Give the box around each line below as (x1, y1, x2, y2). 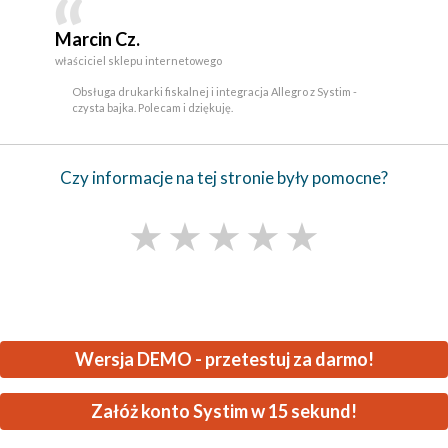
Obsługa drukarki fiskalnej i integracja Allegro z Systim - (71, 85, 357, 98)
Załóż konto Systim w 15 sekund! (91, 400, 357, 422)
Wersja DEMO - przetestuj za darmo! (74, 348, 374, 370)
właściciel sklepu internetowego (55, 54, 222, 67)
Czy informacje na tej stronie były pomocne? (60, 167, 388, 188)
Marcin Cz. (55, 28, 140, 50)
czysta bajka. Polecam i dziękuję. (71, 101, 233, 114)
